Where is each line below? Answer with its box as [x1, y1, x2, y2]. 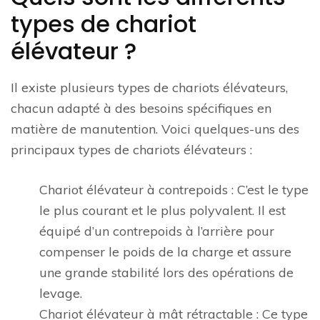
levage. [39, 285, 82, 301]
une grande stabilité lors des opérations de [39, 264, 294, 281]
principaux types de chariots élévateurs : [11, 141, 252, 158]
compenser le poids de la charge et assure [39, 244, 291, 260]
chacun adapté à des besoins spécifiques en [11, 100, 271, 116]
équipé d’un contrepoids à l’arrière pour [39, 223, 274, 239]
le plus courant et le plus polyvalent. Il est [39, 202, 286, 219]
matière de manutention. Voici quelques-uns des [11, 121, 299, 137]
